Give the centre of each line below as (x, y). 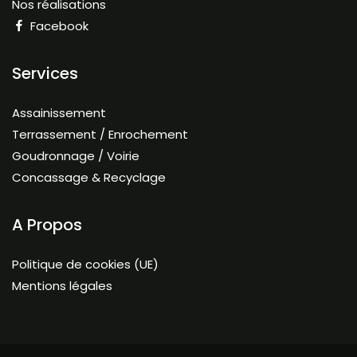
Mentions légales (62, 286)
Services (45, 73)
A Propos (47, 225)
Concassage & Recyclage (89, 177)
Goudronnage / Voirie (76, 156)
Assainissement (59, 113)
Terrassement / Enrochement (100, 134)
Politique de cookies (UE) (85, 264)
